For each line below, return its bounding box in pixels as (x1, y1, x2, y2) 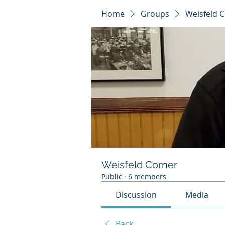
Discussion (116, 189, 157, 200)
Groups (141, 8, 169, 19)
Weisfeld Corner (101, 159, 177, 171)
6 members (128, 172, 166, 181)
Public (101, 172, 122, 181)
